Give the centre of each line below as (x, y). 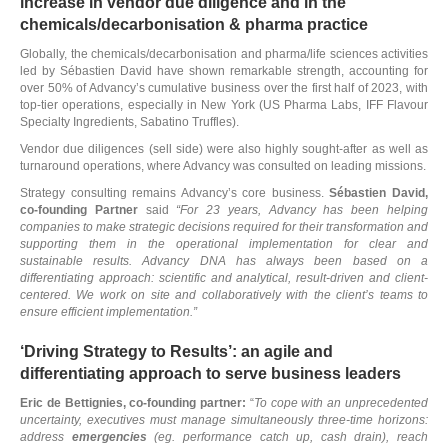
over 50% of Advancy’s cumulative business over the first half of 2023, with (224, 88)
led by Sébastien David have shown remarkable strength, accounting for (224, 71)
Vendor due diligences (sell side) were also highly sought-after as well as (224, 149)
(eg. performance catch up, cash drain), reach (287, 437)
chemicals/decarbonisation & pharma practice (194, 24)
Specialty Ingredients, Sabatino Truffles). (129, 122)
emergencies (109, 437)
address (46, 437)
